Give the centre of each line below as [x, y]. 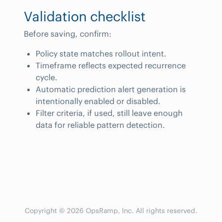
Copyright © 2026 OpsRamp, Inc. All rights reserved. [111, 210]
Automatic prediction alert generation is [111, 89]
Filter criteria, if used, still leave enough [109, 113]
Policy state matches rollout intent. [101, 53]
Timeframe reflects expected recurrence [111, 65]
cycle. [47, 77]
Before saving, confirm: [68, 33]
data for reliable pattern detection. [100, 125]
